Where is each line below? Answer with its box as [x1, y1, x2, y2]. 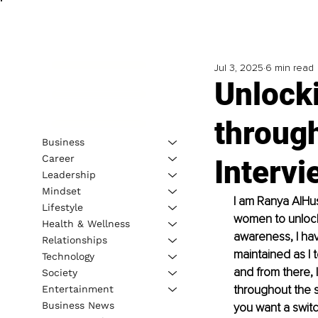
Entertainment [41, 283, 114, 295]
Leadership [41, 168, 96, 180]
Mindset [41, 185, 81, 197]
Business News [41, 299, 114, 311]
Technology [41, 250, 94, 262]
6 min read [265, 62, 314, 75]
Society [41, 266, 77, 278]
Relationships [41, 234, 107, 246]
